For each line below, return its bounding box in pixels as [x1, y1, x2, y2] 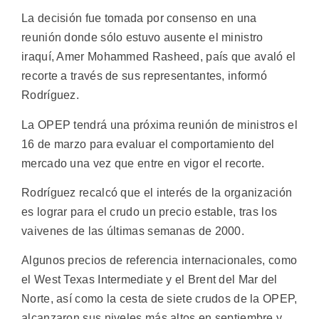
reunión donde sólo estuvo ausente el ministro [21, 31, 263, 44]
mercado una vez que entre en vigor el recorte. [21, 157, 265, 169]
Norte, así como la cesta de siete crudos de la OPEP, [21, 293, 298, 305]
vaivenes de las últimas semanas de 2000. [21, 224, 244, 237]
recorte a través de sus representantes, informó [21, 70, 268, 83]
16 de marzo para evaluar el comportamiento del [21, 137, 275, 150]
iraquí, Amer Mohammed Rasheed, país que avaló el [21, 51, 296, 63]
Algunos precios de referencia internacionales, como [21, 254, 298, 267]
